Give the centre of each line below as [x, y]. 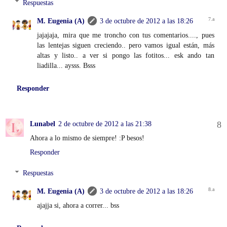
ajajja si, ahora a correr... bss [78, 205]
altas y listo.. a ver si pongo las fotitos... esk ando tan [126, 55]
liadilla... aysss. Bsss [66, 65]
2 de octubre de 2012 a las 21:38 [105, 123]
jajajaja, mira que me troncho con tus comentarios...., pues [126, 35]
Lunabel [43, 123]
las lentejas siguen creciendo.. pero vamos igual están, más [126, 45]
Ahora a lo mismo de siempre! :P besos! [87, 138]
